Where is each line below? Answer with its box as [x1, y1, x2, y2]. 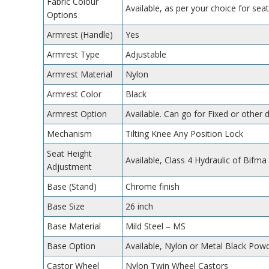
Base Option [47, 240, 95, 252]
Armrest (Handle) [47, 28, 113, 40]
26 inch [125, 200, 153, 212]
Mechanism [47, 127, 92, 139]
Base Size [47, 200, 85, 212]
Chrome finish [125, 180, 180, 192]
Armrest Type [47, 48, 100, 60]
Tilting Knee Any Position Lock [125, 127, 243, 139]
